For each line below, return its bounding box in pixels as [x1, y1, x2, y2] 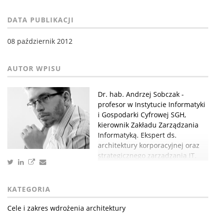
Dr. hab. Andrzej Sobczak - [97, 90, 184, 99]
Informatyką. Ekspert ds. [97, 130, 177, 140]
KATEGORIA [7, 184, 51, 194]
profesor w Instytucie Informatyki [97, 100, 205, 109]
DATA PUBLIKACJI [7, 15, 74, 25]
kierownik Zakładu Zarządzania [97, 120, 199, 130]
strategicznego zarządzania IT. [97, 151, 197, 161]
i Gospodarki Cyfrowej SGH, [97, 110, 186, 120]
